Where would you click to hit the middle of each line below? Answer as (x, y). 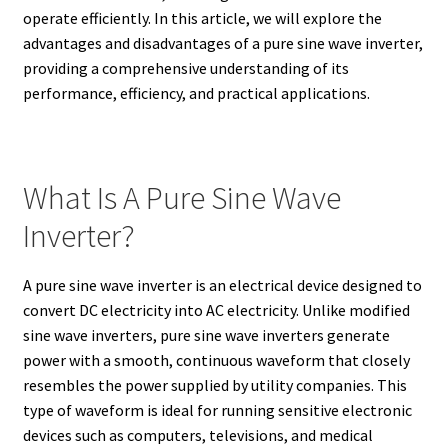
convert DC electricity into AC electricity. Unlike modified (216, 309)
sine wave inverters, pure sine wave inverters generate (206, 334)
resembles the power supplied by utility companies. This (214, 384)
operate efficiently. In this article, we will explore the (202, 18)
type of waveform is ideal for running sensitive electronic (217, 409)
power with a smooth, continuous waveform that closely (216, 359)
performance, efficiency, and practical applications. (196, 93)
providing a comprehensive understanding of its (185, 68)
